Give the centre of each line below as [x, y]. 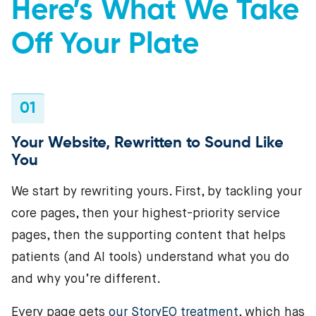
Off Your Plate [105, 45]
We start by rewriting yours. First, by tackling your [157, 192]
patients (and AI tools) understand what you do [150, 258]
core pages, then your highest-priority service [146, 214]
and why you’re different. [86, 280]
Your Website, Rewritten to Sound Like [147, 144]
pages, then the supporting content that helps [148, 236]
